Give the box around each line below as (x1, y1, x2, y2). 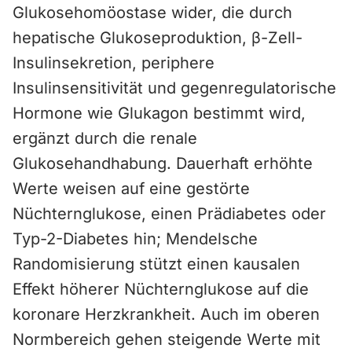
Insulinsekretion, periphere (13, 53, 214, 72)
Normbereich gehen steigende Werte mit (13, 330, 321, 349)
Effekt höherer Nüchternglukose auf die (13, 280, 309, 299)
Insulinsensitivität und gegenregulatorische (13, 79, 336, 97)
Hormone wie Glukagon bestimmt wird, (13, 104, 306, 123)
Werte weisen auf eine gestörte (13, 179, 250, 198)
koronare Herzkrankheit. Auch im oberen (13, 305, 320, 324)
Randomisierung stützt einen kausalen (13, 255, 300, 273)
